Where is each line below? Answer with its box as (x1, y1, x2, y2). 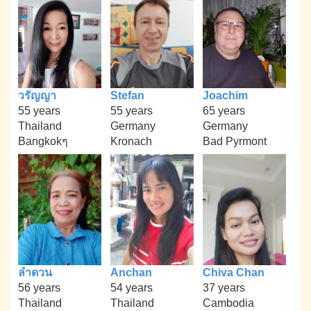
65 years (202, 105, 245, 117)
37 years (202, 281, 245, 294)
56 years (18, 281, 61, 294)
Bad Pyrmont (202, 135, 267, 148)
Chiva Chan (202, 266, 264, 278)
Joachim (202, 90, 248, 102)
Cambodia (202, 296, 254, 309)
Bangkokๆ (18, 135, 69, 148)
